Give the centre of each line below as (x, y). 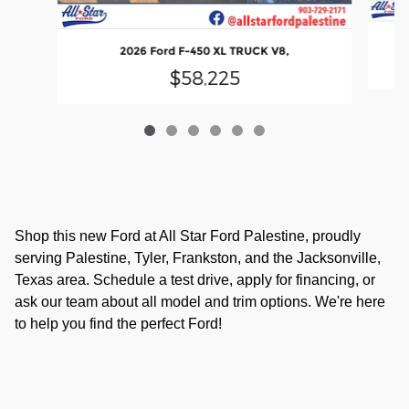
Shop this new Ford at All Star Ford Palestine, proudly (188, 236)
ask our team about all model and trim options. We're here (200, 302)
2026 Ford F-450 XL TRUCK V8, (204, 50)
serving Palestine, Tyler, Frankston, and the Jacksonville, (198, 258)
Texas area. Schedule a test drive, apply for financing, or (195, 280)
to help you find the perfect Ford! (118, 324)
